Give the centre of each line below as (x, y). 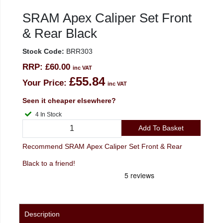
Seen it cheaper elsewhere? (69, 101)
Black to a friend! (49, 163)
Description (42, 214)
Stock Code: (43, 52)
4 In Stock (51, 115)
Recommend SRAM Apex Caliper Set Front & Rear (102, 146)
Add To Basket (161, 128)
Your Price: (45, 83)
